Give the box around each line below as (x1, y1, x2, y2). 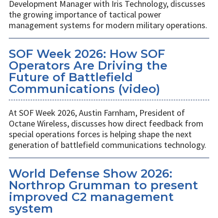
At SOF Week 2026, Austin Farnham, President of (9, 107, 185, 119)
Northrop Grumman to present (9, 178, 198, 193)
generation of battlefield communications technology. (9, 139, 206, 151)
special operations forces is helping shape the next (9, 128, 192, 140)
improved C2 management (9, 190, 174, 204)
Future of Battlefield (9, 70, 133, 85)
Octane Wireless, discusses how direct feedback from (9, 118, 203, 129)
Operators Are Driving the (9, 58, 167, 73)
